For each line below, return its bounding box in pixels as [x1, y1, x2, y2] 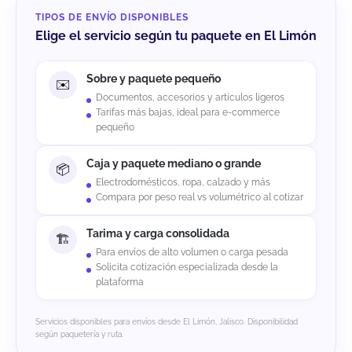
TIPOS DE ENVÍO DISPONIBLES [35, 12, 189, 24]
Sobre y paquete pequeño [86, 72, 221, 86]
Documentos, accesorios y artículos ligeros [96, 92, 284, 104]
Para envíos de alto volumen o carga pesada [96, 247, 288, 258]
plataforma [96, 277, 144, 288]
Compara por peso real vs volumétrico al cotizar [96, 192, 303, 203]
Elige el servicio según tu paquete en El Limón [35, 28, 317, 44]
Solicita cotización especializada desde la [96, 262, 278, 273]
